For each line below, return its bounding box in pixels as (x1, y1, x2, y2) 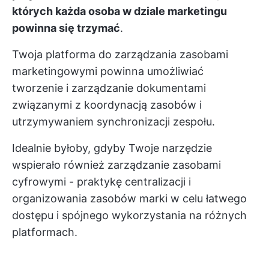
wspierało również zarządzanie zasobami (12, 159, 221, 172)
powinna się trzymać (12, 22, 120, 35)
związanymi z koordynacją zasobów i (12, 98, 202, 112)
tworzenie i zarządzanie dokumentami (12, 82, 206, 95)
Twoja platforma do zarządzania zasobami (12, 48, 228, 61)
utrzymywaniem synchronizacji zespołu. (12, 115, 215, 128)
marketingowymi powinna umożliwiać (12, 65, 204, 78)
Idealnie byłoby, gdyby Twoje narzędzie (12, 142, 212, 155)
